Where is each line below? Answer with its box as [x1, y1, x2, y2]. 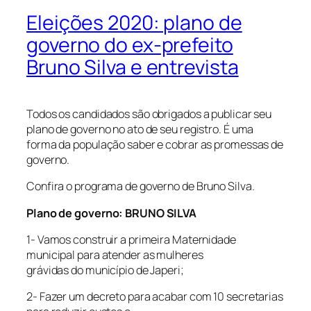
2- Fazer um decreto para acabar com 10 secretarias [26, 289, 283, 304]
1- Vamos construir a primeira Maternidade [26, 231, 236, 247]
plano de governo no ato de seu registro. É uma [26, 121, 254, 137]
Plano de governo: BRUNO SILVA [26, 205, 197, 221]
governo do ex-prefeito [26, 31, 233, 59]
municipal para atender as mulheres [26, 246, 203, 262]
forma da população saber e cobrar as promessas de [26, 137, 284, 152]
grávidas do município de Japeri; [26, 262, 184, 278]
